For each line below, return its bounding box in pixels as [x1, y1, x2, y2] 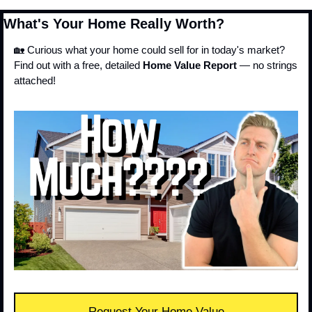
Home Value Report [143, 58, 237, 71]
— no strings [237, 58, 297, 71]
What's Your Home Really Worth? [3, 15, 224, 31]
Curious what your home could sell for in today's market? [24, 43, 285, 56]
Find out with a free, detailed [14, 58, 143, 71]
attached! [14, 74, 56, 86]
